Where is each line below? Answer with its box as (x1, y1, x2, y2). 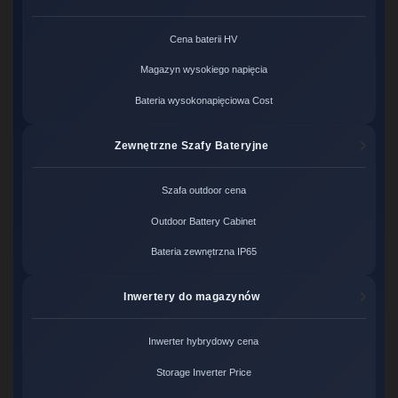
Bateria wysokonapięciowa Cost (134, 94, 273, 106)
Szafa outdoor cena (161, 185, 246, 196)
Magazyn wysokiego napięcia (139, 64, 267, 76)
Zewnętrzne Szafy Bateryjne (115, 139, 269, 152)
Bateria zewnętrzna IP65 (150, 245, 257, 257)
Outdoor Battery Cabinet (151, 215, 257, 227)
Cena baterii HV (170, 34, 238, 45)
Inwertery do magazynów (123, 290, 260, 303)
